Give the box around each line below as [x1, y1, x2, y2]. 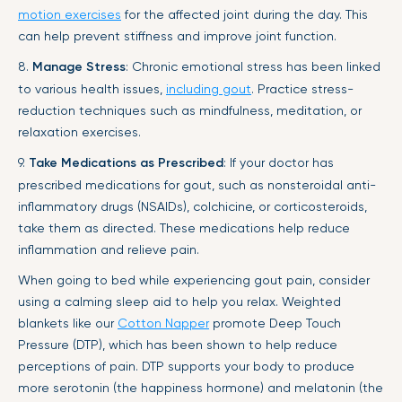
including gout [166, 82, 251, 96]
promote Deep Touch [209, 316, 341, 330]
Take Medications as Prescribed [29, 155, 223, 170]
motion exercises [18, 7, 121, 22]
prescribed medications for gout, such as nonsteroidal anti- [18, 178, 376, 192]
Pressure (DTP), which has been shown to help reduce [18, 337, 337, 352]
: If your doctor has [223, 155, 334, 170]
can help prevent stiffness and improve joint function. [18, 29, 336, 43]
